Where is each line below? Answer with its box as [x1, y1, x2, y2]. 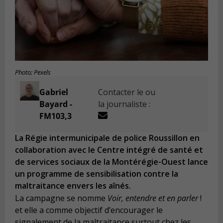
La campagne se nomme [15, 192, 108, 204]
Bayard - [39, 99, 72, 110]
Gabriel [39, 87, 68, 98]
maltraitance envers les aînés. [15, 180, 135, 192]
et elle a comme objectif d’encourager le [15, 204, 163, 216]
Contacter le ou [98, 87, 156, 98]
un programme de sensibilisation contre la [15, 168, 178, 180]
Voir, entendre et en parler [108, 192, 198, 204]
